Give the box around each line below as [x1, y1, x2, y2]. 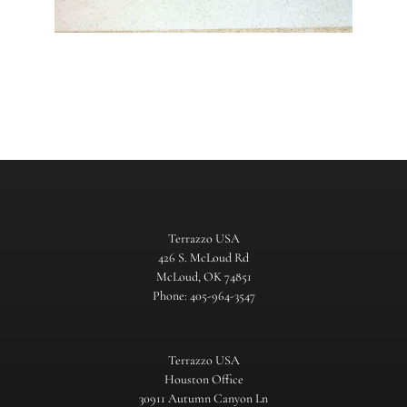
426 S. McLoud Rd [158, 249, 249, 265]
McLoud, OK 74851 [155, 268, 252, 284]
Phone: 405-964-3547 [152, 287, 255, 303]
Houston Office [164, 371, 243, 387]
